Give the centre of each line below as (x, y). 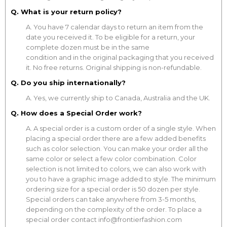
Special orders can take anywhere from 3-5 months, (111, 199)
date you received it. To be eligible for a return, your (110, 37)
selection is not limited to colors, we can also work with (116, 168)
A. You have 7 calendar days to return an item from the (115, 27)
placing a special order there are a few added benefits (116, 138)
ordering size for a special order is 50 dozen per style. (113, 189)
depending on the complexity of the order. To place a (114, 209)
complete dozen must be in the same (88, 47)
